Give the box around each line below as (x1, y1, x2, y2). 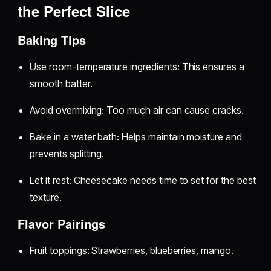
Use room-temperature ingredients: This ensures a (30, 60, 244, 73)
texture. (30, 191, 62, 203)
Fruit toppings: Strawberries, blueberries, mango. (30, 244, 233, 256)
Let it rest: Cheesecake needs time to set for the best (30, 174, 256, 186)
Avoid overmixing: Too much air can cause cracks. (30, 103, 244, 116)
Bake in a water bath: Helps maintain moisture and (30, 130, 242, 143)
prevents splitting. (30, 147, 105, 160)
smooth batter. (30, 77, 93, 90)
